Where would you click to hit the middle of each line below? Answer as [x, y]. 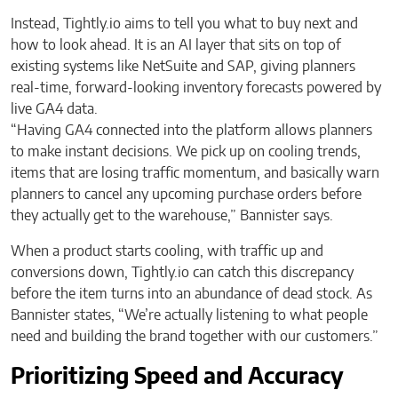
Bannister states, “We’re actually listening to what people [189, 315]
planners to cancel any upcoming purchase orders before [186, 194]
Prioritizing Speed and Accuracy [180, 377]
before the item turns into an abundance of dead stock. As [191, 294]
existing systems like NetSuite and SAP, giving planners [183, 66]
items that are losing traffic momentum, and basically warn [195, 173]
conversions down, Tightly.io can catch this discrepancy [182, 272]
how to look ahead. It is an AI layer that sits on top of [176, 45]
